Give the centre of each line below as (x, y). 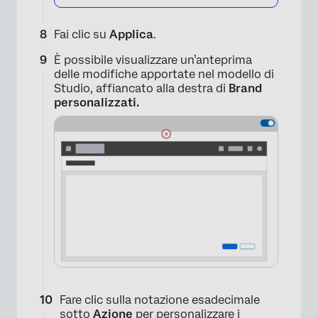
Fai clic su (82, 35)
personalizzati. (97, 103)
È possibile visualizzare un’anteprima (153, 60)
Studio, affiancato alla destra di (141, 89)
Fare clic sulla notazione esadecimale (160, 300)
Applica (131, 35)
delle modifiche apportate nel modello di (164, 75)
